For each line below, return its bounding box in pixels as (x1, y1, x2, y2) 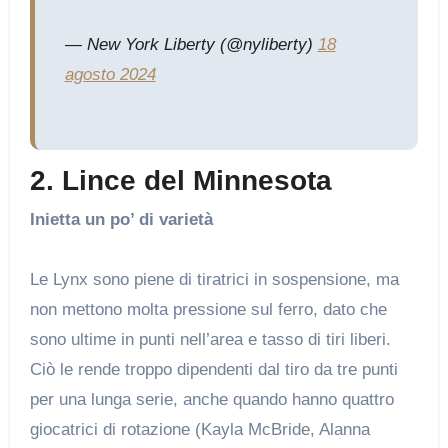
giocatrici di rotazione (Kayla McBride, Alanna (29, 420, 370, 440)
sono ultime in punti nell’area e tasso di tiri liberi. (29, 330, 391, 350)
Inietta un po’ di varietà (29, 210, 213, 230)
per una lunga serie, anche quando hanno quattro (29, 390, 394, 410)
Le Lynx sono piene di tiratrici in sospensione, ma (29, 270, 399, 290)
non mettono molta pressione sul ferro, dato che (29, 300, 387, 320)
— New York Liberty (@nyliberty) (64, 34, 318, 54)
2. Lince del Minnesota (29, 164, 332, 196)
